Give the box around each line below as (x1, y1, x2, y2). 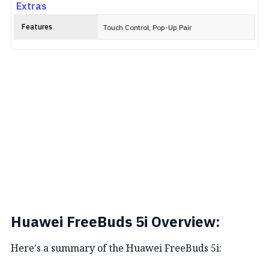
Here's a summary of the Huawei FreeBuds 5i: (11, 241, 222, 255)
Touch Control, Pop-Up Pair (103, 22, 192, 34)
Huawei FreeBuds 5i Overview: (11, 211, 220, 235)
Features (22, 22, 52, 33)
